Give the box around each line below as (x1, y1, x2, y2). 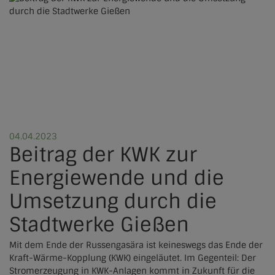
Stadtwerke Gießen (9, 211, 189, 238)
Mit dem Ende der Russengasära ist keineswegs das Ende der (9, 239, 263, 250)
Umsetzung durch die (9, 188, 217, 214)
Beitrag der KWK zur (9, 141, 197, 168)
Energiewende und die (9, 165, 224, 191)
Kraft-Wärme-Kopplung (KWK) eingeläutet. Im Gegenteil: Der (9, 252, 256, 263)
